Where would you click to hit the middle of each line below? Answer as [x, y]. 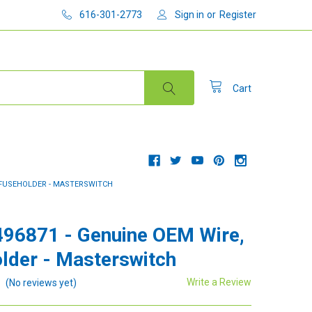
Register [238, 14]
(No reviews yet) [41, 282]
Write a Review [219, 282]
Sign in [190, 14]
